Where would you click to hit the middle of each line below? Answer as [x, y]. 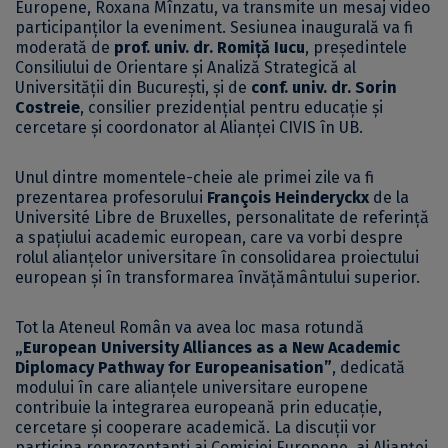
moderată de [64, 48]
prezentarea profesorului [111, 198]
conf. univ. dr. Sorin [324, 88]
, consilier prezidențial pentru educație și [231, 108]
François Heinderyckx [288, 198]
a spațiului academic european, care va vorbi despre [209, 238]
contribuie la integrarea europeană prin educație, [198, 408]
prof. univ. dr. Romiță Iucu [209, 48]
